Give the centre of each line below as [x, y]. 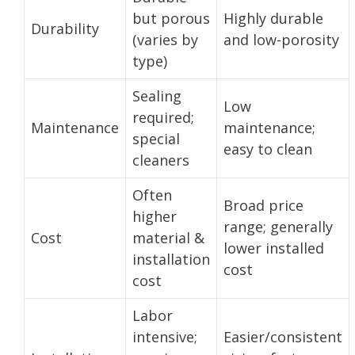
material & [168, 237]
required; [163, 117]
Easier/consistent [283, 336]
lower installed [274, 248]
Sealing [157, 95]
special [156, 138]
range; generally [278, 226]
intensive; [165, 336]
